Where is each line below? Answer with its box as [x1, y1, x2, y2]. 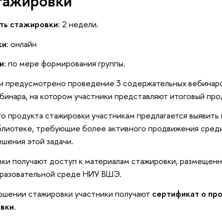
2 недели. [59, 18, 101, 30]
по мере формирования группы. [7, 57, 125, 69]
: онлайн [6, 38, 37, 50]
